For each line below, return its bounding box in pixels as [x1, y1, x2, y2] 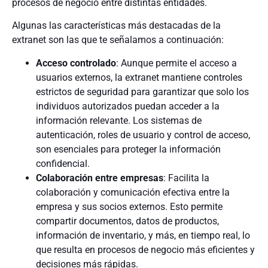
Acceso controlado [36, 57, 116, 69]
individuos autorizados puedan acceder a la [36, 100, 220, 112]
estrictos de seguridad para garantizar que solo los [36, 86, 249, 98]
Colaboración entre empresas [36, 172, 163, 184]
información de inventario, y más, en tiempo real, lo [36, 229, 250, 241]
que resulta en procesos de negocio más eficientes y [36, 243, 255, 255]
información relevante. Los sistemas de [36, 114, 202, 126]
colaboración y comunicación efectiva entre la [36, 186, 230, 198]
